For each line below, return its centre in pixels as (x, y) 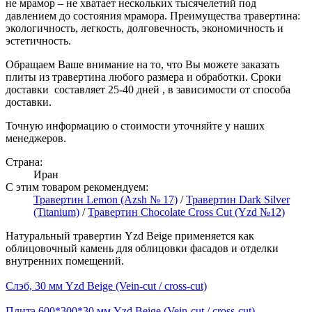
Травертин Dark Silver (238, 200)
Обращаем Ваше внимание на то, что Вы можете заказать (142, 65)
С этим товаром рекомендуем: (77, 187)
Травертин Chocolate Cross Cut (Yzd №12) (186, 212)
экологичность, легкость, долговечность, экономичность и (145, 29)
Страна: (24, 162)
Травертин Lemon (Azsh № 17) (106, 200)
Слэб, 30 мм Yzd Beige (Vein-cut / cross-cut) (106, 286)
